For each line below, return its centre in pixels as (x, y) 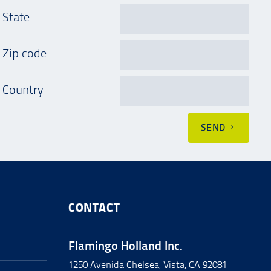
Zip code (24, 54)
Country (23, 90)
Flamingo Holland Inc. (126, 246)
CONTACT (94, 208)
